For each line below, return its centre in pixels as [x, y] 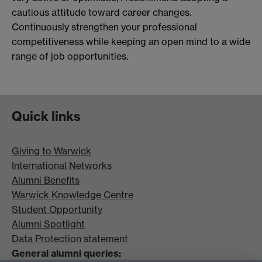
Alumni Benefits [46, 180]
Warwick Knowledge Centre [73, 195]
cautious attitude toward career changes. [101, 13]
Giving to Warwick [51, 151]
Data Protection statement [70, 239]
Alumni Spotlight [48, 224]
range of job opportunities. [70, 56]
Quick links [46, 116]
